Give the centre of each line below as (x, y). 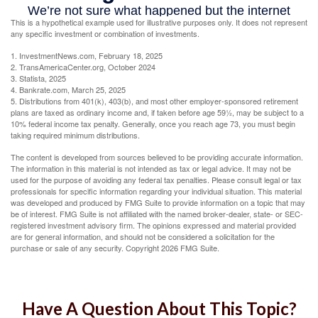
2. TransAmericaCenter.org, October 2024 (83, 67)
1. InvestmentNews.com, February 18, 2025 (87, 56)
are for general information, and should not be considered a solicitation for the (143, 237)
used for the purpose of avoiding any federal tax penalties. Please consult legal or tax (156, 180)
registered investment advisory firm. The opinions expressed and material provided (153, 225)
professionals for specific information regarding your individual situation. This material (156, 191)
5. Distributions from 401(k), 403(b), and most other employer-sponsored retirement (154, 101)
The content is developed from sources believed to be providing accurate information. (157, 157)
